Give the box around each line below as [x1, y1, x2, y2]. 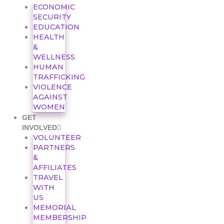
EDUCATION [32, 22, 79, 31]
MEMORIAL [32, 202, 76, 212]
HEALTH [32, 32, 64, 41]
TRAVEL [32, 172, 63, 182]
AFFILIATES [32, 162, 76, 172]
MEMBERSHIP [32, 212, 86, 222]
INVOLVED [21, 123, 57, 131]
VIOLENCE [32, 82, 72, 91]
